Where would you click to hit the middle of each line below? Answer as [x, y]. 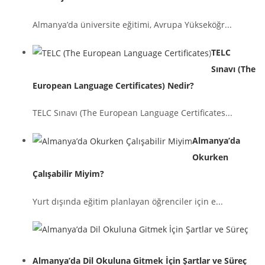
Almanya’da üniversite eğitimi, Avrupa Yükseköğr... [132, 25]
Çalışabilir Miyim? [68, 173]
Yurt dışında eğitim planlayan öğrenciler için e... [128, 201]
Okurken [210, 157]
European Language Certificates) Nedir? [113, 85]
